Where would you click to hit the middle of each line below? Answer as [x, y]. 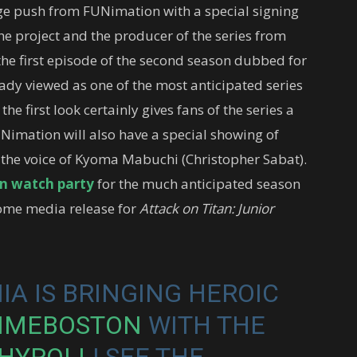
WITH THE [203, 325]
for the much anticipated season [197, 183]
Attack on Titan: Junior [207, 208]
